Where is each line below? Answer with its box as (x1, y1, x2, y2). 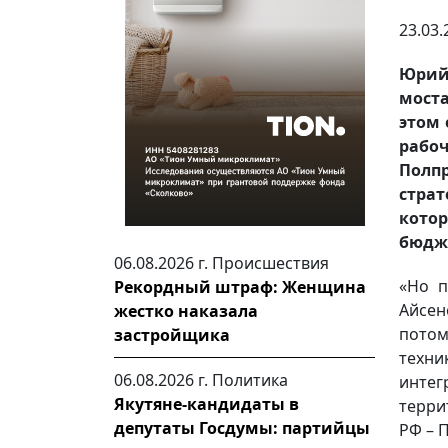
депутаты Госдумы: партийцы (114, 417, 370, 439)
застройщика (114, 324, 230, 346)
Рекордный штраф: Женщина (114, 276, 366, 298)
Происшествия (212, 252, 329, 274)
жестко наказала (114, 300, 258, 322)
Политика (212, 369, 288, 391)
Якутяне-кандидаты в (114, 393, 299, 415)
